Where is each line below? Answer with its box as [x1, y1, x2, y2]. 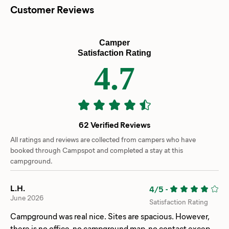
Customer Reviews [10, 2, 94, 16]
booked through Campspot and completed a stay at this [10, 145, 183, 155]
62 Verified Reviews [79, 119, 150, 130]
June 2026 [10, 193, 43, 203]
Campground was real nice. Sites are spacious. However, [10, 210, 108, 221]
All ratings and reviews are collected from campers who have [10, 134, 196, 144]
